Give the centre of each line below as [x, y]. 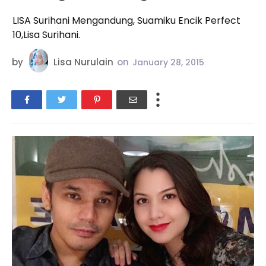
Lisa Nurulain [83, 62]
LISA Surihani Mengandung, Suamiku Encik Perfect [126, 20]
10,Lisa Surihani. [46, 35]
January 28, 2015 [168, 63]
